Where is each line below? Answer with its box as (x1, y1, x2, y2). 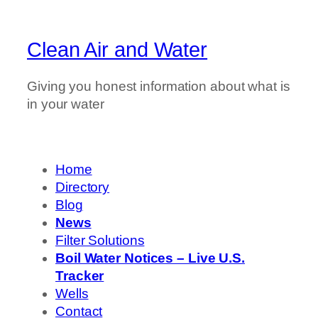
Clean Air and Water (27, 38, 208, 61)
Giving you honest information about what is (27, 79, 290, 94)
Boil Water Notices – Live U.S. (55, 251, 245, 266)
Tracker (55, 268, 104, 284)
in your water (27, 97, 104, 112)
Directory (55, 180, 110, 195)
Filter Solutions (55, 233, 145, 248)
